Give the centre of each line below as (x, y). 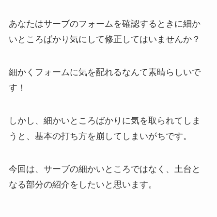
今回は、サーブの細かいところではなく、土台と (104, 169)
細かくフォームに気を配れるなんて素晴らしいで (104, 72)
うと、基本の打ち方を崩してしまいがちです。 (100, 136)
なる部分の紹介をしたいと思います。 (83, 184)
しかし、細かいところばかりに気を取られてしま (104, 121)
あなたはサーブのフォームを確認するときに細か (104, 24)
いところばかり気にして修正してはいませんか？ (104, 39)
